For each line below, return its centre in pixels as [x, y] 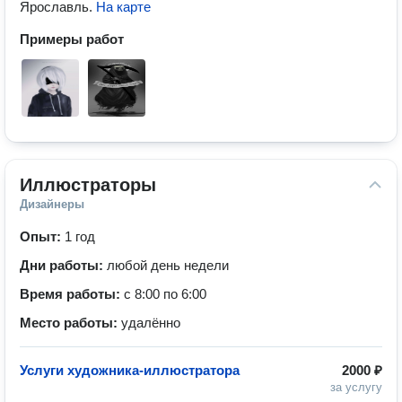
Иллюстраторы [88, 185]
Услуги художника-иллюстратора [130, 370]
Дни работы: [63, 265]
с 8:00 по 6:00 [165, 294]
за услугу [356, 387]
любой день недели [168, 265]
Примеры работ [72, 39]
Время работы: [72, 294]
